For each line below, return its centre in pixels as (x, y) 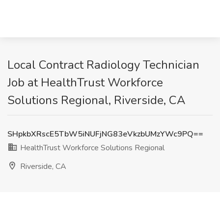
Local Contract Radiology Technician (103, 65)
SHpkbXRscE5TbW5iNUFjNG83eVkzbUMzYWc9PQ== (105, 134)
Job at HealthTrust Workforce (85, 82)
